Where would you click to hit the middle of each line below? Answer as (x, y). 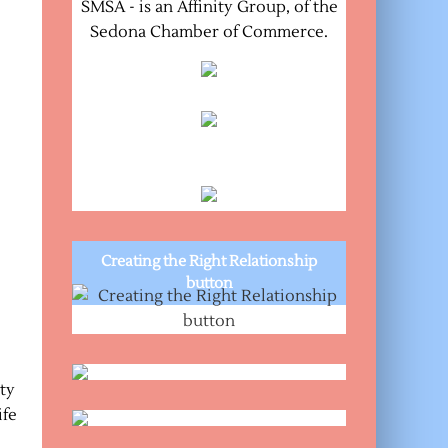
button (209, 283)
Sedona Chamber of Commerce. (209, 31)
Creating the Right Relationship (209, 261)
